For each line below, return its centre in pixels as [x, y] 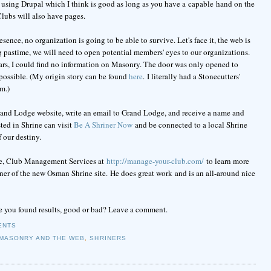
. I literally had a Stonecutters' [191, 76]
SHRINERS [108, 238]
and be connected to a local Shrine [190, 124]
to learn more [226, 161]
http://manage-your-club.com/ [155, 161]
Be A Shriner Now [103, 124]
